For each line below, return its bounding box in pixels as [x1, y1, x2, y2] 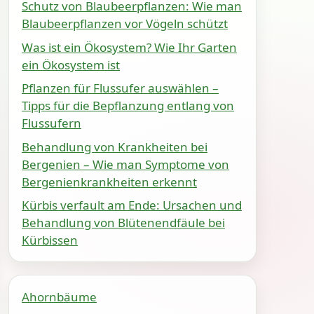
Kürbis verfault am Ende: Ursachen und [22, 197, 242, 213]
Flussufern [22, 115, 81, 131]
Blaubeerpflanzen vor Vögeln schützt [22, 15, 228, 32]
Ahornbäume [22, 289, 97, 305]
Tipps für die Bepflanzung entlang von [22, 97, 234, 114]
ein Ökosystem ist [22, 56, 120, 73]
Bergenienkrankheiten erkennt [22, 173, 197, 190]
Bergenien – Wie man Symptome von [22, 156, 229, 172]
